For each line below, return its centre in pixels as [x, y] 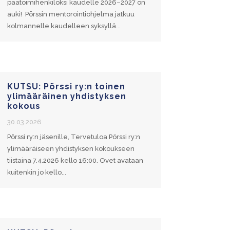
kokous [24, 106]
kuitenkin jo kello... [36, 172]
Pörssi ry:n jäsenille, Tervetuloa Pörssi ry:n [73, 137]
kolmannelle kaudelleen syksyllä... [64, 26]
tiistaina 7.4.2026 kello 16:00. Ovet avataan [75, 160]
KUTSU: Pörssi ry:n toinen [66, 86]
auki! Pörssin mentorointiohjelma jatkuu [71, 14]
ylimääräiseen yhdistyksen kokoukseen [71, 148]
